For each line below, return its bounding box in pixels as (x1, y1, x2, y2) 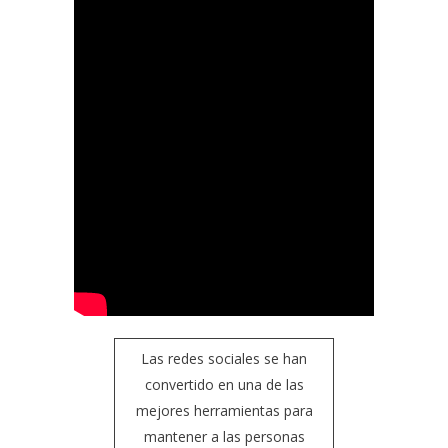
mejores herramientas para (135, 401, 313, 421)
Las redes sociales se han (141, 349, 307, 369)
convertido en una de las (144, 375, 304, 395)
